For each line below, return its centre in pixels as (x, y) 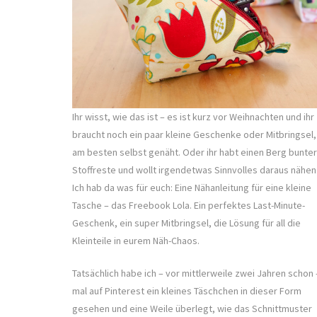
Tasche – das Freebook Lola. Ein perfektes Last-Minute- (189, 205)
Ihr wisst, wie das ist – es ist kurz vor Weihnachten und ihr (193, 116)
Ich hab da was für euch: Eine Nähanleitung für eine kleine (192, 187)
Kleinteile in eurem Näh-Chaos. (136, 240)
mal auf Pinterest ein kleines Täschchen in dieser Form (187, 290)
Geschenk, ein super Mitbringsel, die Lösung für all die (186, 223)
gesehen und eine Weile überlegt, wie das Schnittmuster (192, 308)
